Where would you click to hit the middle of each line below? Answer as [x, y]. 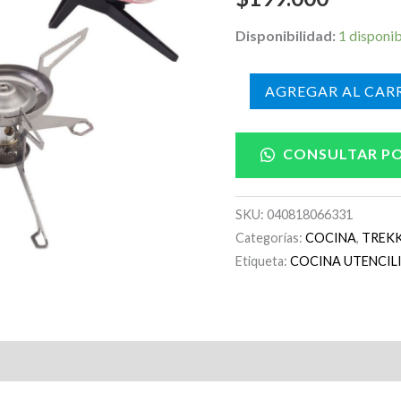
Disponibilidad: [286, 35]
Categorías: [271, 238]
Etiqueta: [263, 261]
